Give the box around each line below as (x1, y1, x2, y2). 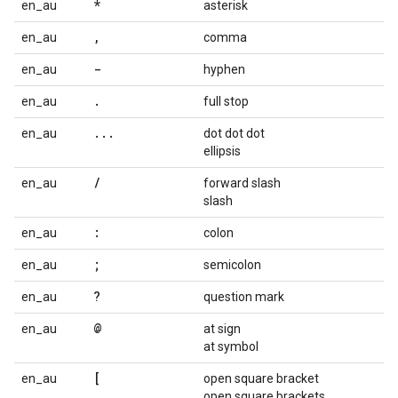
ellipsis (203, 144, 241, 158)
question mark (203, 290, 284, 304)
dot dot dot (203, 126, 265, 140)
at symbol (203, 339, 259, 354)
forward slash (203, 176, 281, 190)
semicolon (203, 258, 261, 272)
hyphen (203, 62, 245, 76)
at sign (203, 322, 241, 336)
